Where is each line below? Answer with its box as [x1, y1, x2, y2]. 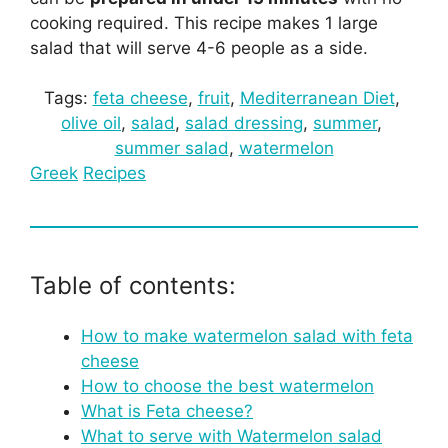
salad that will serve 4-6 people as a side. [30, 37, 368, 58]
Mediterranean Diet [239, 88, 395, 108]
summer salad [114, 138, 229, 158]
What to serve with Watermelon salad [81, 426, 382, 446]
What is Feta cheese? [81, 401, 253, 421]
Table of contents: [30, 271, 236, 300]
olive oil [61, 113, 121, 133]
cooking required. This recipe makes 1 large [30, 12, 378, 33]
